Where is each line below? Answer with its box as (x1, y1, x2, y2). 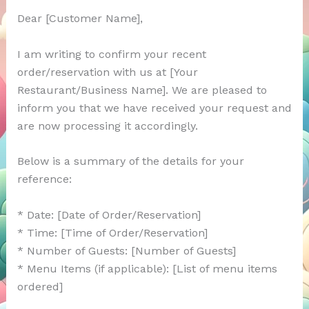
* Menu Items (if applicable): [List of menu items (17, 261, 277, 275)
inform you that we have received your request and (17, 101, 292, 114)
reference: (17, 172, 72, 186)
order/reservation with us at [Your (17, 65, 198, 79)
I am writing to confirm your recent (17, 47, 206, 61)
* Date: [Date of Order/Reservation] (17, 208, 201, 221)
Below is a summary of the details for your (17, 154, 244, 168)
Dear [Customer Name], (17, 12, 143, 26)
